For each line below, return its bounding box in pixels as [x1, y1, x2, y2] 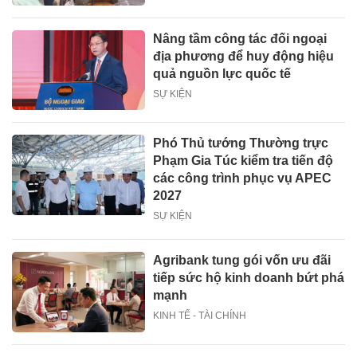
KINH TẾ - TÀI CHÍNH [153, 310, 247, 322]
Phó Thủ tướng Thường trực [153, 136, 329, 151]
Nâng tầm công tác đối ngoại [153, 32, 328, 46]
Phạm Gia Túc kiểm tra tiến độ [153, 154, 334, 168]
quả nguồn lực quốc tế [153, 67, 292, 81]
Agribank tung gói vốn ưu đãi [153, 253, 331, 268]
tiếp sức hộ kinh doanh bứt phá [153, 271, 345, 285]
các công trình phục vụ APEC [153, 171, 332, 186]
